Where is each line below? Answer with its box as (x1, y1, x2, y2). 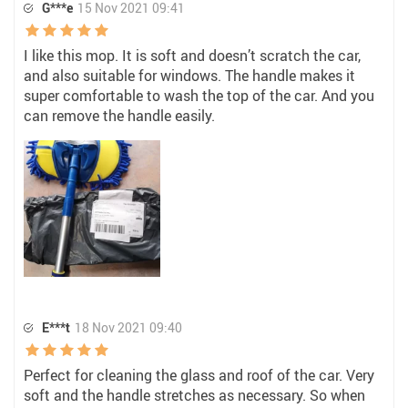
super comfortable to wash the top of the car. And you (24, 86, 374, 106)
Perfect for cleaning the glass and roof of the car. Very (24, 365, 374, 385)
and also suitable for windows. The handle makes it (24, 66, 355, 86)
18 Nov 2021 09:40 (75, 319, 182, 336)
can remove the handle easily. (24, 106, 215, 126)
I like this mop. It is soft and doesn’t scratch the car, (24, 46, 361, 66)
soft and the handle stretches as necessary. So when (24, 385, 365, 405)
